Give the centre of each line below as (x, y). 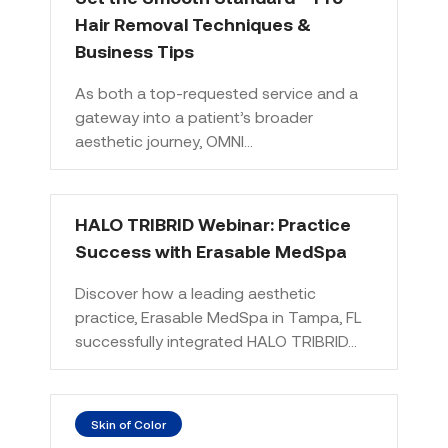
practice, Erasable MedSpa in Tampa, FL (218, 316)
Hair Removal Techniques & (193, 24)
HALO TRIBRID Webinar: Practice (213, 224)
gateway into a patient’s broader (194, 116)
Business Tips (134, 51)
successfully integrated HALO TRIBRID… (216, 340)
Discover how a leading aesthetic (195, 292)
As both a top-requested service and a (216, 92)
